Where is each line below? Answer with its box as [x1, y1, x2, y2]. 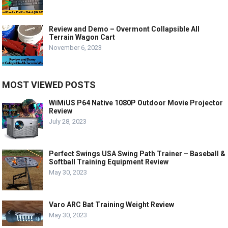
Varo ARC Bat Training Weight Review [49, 200, 175, 209]
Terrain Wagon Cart [49, 33, 116, 41]
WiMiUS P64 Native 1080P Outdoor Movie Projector [49, 98, 223, 107]
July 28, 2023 [49, 117, 87, 125]
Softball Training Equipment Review [49, 157, 169, 166]
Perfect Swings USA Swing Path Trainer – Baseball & [49, 149, 226, 158]
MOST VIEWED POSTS [2, 79, 96, 90]
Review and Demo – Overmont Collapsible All [49, 24, 200, 33]
